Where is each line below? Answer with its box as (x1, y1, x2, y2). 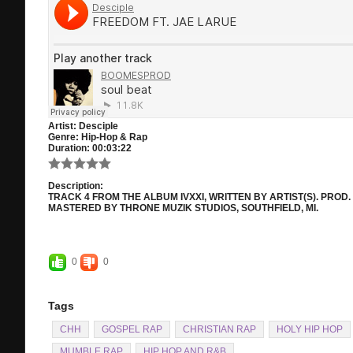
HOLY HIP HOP (277, 324, 343, 335)
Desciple (79, 121, 118, 132)
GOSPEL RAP (102, 324, 162, 335)
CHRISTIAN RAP (183, 324, 256, 335)
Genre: (48, 132, 79, 143)
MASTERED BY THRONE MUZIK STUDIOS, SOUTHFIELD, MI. (48, 203, 318, 214)
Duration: (48, 143, 90, 154)
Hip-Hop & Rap (81, 132, 147, 143)
